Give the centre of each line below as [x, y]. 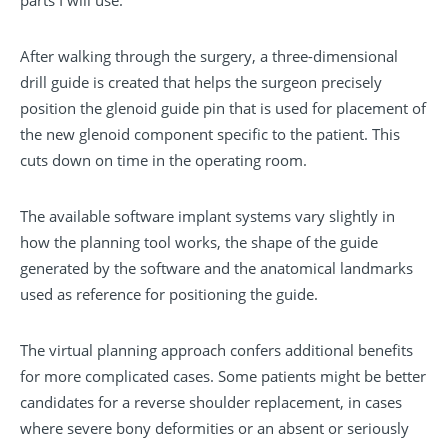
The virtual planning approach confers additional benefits [216, 350]
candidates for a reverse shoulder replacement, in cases [211, 402]
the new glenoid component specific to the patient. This [210, 134]
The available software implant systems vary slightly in [207, 216]
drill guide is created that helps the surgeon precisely [201, 82]
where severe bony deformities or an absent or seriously [214, 428]
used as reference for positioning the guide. [169, 294]
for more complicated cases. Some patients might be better [223, 376]
